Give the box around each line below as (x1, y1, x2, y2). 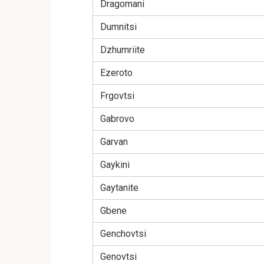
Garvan (100, 136, 128, 148)
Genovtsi (100, 251, 137, 263)
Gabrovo (100, 113, 134, 125)
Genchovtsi (100, 228, 146, 240)
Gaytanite (100, 182, 138, 194)
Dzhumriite (100, 44, 145, 56)
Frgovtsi (100, 90, 134, 102)
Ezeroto (100, 67, 133, 79)
